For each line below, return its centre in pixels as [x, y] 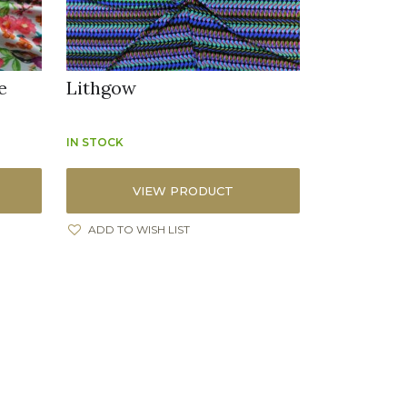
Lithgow [102, 88]
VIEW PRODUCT [184, 191]
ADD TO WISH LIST [139, 230]
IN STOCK [95, 143]
